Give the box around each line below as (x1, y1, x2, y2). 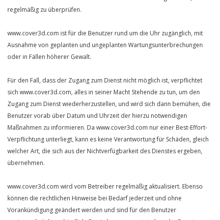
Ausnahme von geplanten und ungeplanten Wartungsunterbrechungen (7, 41, 203, 49)
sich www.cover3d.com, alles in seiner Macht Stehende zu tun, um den (7, 88, 200, 96)
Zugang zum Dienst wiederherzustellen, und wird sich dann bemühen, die (7, 100, 211, 108)
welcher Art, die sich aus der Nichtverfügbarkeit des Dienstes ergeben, (7, 147, 202, 155)
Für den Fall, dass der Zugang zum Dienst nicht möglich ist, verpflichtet (7, 76, 202, 84)
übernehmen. (7, 159, 45, 167)
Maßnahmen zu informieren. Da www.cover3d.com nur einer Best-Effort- (7, 123, 207, 132)
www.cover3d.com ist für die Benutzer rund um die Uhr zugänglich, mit (7, 29, 203, 37)
